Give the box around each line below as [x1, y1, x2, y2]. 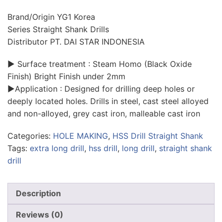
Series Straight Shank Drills [7, 24, 109, 34]
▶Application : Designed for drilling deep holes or [7, 84, 195, 94]
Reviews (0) [16, 210, 63, 220]
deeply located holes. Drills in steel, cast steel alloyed [7, 96, 209, 106]
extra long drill [30, 143, 84, 153]
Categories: [7, 131, 53, 141]
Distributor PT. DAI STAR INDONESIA [7, 37, 145, 47]
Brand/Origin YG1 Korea [7, 12, 95, 22]
